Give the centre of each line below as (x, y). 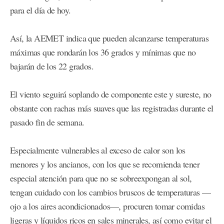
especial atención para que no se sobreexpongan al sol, (101, 178)
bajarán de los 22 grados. (52, 66)
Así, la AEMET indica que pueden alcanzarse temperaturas (109, 38)
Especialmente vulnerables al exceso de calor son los (98, 150)
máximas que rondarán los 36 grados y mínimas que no (103, 52)
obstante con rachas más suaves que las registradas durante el (112, 108)
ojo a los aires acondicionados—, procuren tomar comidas (107, 206)
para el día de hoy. (40, 10)
